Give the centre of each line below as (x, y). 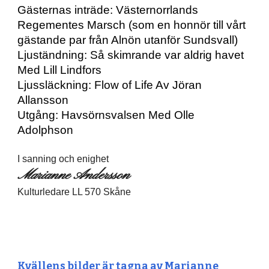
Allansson (43, 100)
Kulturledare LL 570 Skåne (74, 192)
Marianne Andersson (74, 176)
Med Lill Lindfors (60, 70)
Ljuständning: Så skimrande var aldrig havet (131, 55)
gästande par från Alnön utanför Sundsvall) (128, 40)
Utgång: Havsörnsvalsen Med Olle (106, 115)
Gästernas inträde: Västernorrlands (108, 10)
